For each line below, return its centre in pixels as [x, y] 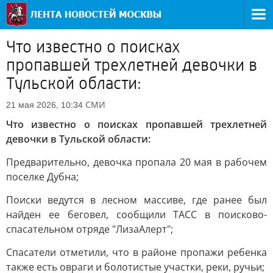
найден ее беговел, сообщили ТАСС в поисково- [136, 214]
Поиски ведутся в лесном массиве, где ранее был [136, 200]
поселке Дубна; [42, 177]
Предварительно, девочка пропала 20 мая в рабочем [136, 162]
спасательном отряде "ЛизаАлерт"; [90, 229]
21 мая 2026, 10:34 [44, 105]
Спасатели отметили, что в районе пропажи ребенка [136, 252]
